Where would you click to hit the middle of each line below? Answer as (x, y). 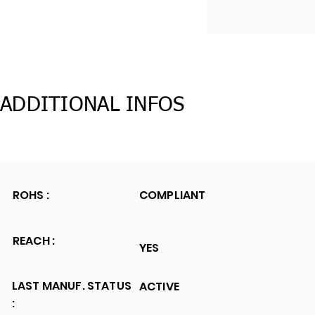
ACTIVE (159, 287)
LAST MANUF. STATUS (72, 286)
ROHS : (32, 195)
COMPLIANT (173, 195)
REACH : (34, 241)
